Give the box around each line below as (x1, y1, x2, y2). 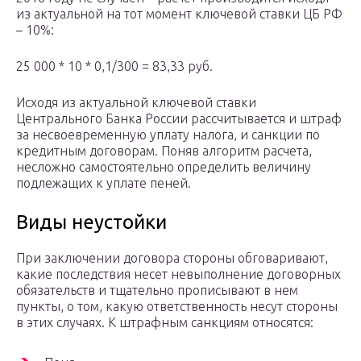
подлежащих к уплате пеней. (16, 176, 191, 191)
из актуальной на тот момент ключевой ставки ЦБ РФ (16, 6, 342, 22)
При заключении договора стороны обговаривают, (16, 251, 328, 266)
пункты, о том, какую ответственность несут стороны (16, 299, 338, 314)
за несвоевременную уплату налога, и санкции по (16, 127, 320, 143)
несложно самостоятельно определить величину (16, 160, 311, 175)
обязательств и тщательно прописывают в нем (16, 283, 298, 298)
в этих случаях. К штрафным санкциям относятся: (16, 315, 313, 330)
